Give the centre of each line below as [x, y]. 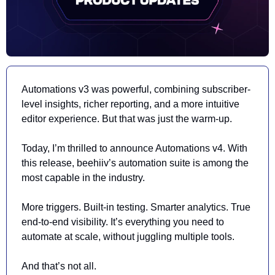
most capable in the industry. [83, 178]
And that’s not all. [59, 266]
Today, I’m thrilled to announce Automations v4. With [134, 149]
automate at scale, [62, 237]
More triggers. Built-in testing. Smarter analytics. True [136, 207]
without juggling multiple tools [168, 237]
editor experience [59, 119]
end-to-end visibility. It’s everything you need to [123, 222]
